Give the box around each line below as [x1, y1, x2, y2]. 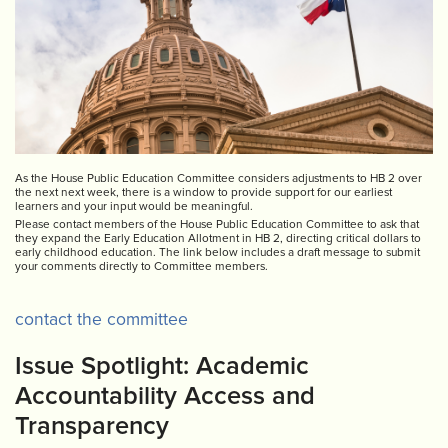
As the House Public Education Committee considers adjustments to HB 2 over [15, 172, 422, 184]
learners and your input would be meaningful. [15, 200, 253, 212]
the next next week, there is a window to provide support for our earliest [15, 186, 392, 198]
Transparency [15, 413, 169, 439]
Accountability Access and [15, 383, 315, 409]
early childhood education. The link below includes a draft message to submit [15, 246, 420, 258]
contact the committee [15, 310, 188, 329]
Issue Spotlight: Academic [15, 353, 309, 379]
